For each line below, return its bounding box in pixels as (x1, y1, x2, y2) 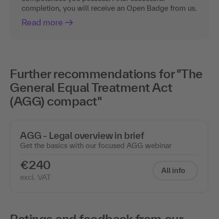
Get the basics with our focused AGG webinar (20, 141, 172, 150)
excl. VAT (20, 173, 51, 182)
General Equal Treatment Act (10, 80, 173, 95)
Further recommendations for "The (10, 66, 203, 81)
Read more (22, 18, 63, 27)
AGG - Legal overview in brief (20, 130, 144, 141)
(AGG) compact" (10, 94, 102, 109)
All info (161, 166, 185, 175)
